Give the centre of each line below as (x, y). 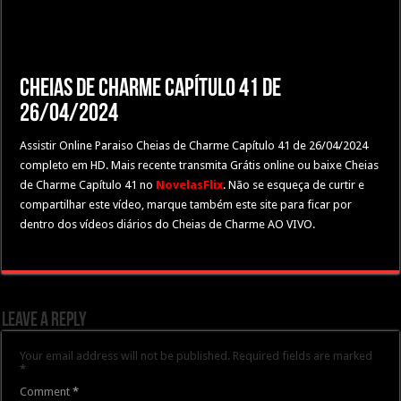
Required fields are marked (303, 356)
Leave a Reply (45, 321)
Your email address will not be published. (125, 356)
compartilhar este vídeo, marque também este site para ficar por (186, 205)
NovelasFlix (190, 185)
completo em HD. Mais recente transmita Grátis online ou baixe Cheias (200, 165)
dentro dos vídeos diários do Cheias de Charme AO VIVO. (168, 224)
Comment (47, 392)
